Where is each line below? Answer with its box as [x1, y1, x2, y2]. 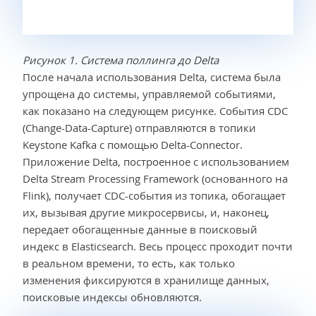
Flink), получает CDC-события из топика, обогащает [23, 188, 286, 203]
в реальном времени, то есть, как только [23, 256, 235, 271]
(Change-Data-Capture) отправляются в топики [23, 121, 256, 135]
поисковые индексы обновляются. [23, 290, 202, 305]
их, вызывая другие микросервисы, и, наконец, [23, 205, 269, 220]
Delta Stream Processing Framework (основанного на [23, 171, 288, 186]
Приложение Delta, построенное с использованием [23, 154, 289, 169]
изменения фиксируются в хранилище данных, [23, 273, 269, 288]
